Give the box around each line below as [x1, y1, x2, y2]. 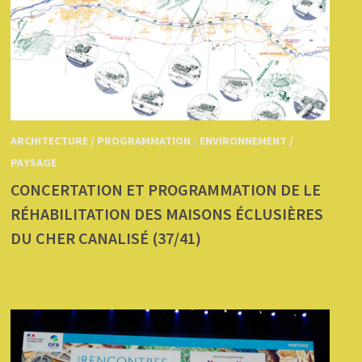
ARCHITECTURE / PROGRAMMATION [11, 133, 192, 149]
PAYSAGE [11, 155, 57, 170]
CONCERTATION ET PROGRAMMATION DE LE [11, 179, 322, 200]
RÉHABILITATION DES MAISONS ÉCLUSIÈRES [11, 204, 324, 225]
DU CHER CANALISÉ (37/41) [11, 228, 202, 249]
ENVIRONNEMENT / [200, 133, 294, 149]
